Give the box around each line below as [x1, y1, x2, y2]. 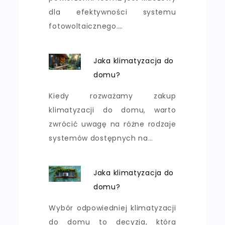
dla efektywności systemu [49, 7, 176, 17]
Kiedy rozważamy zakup [49, 90, 176, 101]
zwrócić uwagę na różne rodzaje [49, 119, 176, 129]
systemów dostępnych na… [49, 133, 153, 143]
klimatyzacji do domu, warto [49, 104, 176, 115]
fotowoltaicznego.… [49, 21, 124, 31]
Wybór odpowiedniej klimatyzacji [49, 202, 176, 213]
